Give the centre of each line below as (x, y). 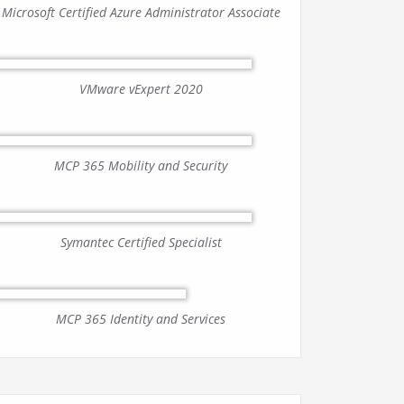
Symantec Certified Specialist (141, 243)
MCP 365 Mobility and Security (141, 166)
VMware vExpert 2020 (141, 89)
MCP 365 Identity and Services (141, 319)
